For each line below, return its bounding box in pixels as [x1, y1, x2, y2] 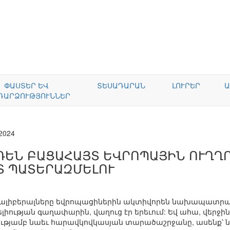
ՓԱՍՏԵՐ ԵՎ [4, 80, 49, 90]
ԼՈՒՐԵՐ [172, 80, 200, 90]
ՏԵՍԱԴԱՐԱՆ [97, 80, 145, 90]
